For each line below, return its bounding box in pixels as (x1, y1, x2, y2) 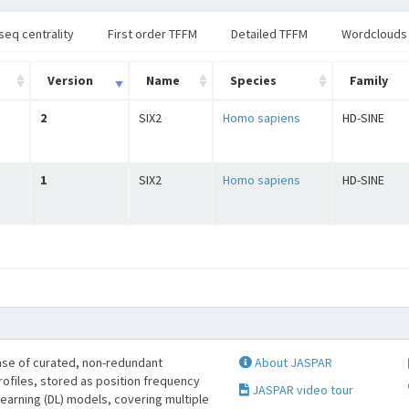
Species (230, 72, 277, 89)
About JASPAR (251, 354, 332, 371)
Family (350, 72, 388, 89)
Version (47, 72, 93, 89)
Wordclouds (341, 26, 407, 42)
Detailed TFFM (231, 26, 308, 42)
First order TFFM (108, 26, 197, 42)
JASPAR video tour (248, 382, 353, 398)
